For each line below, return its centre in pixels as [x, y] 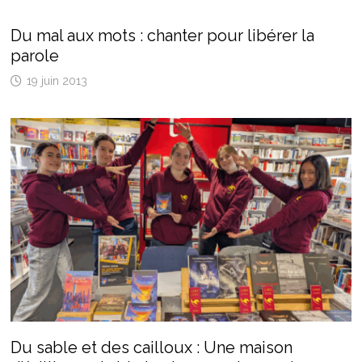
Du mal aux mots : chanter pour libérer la [162, 36]
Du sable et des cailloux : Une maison [151, 347]
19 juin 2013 [57, 81]
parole [34, 56]
